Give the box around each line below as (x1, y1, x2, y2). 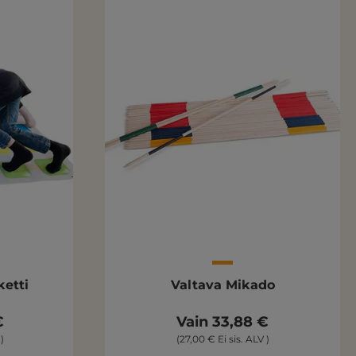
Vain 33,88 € (176, 312, 269, 331)
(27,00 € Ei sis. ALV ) (176, 332, 269, 345)
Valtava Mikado (170, 277, 275, 292)
